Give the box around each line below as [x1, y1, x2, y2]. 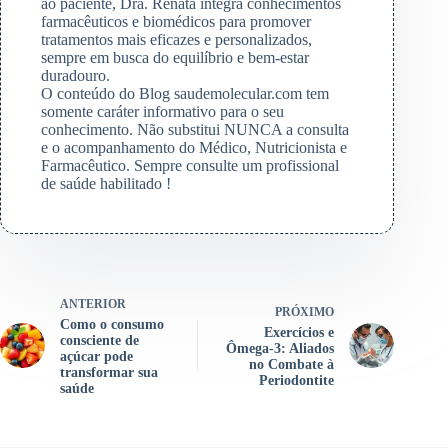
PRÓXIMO [275, 305, 335, 320]
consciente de [60, 333, 139, 349]
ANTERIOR [60, 297, 126, 312]
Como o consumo [60, 317, 164, 333]
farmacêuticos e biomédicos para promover [41, 13, 311, 31]
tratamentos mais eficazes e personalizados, [41, 31, 312, 49]
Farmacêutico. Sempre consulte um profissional [41, 157, 339, 175]
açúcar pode [60, 349, 133, 365]
